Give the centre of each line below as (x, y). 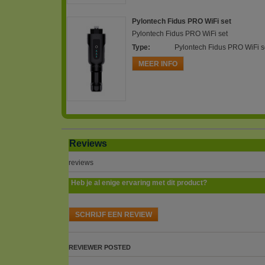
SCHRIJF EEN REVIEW (114, 214)
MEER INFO (158, 64)
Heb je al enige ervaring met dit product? (138, 182)
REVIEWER (85, 247)
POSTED (117, 247)
